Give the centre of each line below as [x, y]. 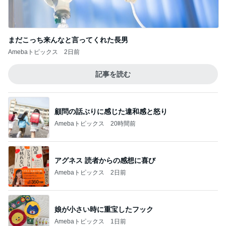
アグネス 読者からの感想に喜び [105, 160]
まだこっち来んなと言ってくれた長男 [68, 40]
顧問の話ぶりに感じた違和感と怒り [111, 111]
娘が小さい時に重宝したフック [104, 209]
